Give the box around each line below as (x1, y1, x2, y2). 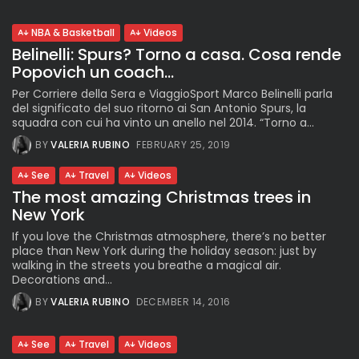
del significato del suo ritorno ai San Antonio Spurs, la (12, 100, 306, 117)
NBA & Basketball (31, 26, 115, 40)
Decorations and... (12, 272, 112, 288)
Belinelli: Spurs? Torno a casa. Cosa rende (12, 43, 341, 67)
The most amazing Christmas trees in (12, 186, 311, 209)
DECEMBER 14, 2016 (136, 295, 231, 309)
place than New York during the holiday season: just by (12, 243, 317, 260)
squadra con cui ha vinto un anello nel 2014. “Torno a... (12, 115, 314, 131)
